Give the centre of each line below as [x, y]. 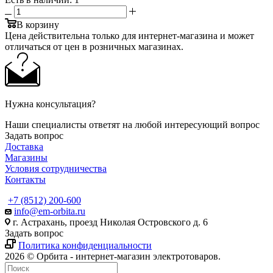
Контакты [25, 179]
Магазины [26, 157]
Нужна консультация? [50, 104]
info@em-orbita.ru [50, 211]
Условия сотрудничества [56, 168]
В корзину [38, 24]
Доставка [24, 146]
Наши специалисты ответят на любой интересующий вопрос [132, 124]
